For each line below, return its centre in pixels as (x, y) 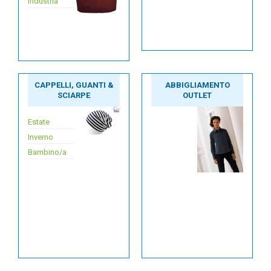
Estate (39, 122)
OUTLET (197, 95)
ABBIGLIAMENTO (197, 85)
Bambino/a (47, 152)
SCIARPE (74, 95)
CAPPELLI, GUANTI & (74, 85)
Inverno (41, 137)
